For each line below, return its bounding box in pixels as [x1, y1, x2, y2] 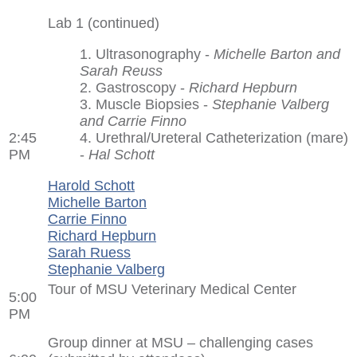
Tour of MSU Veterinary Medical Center [48, 280, 296, 297]
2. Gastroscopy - [80, 79, 189, 96]
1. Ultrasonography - [80, 45, 214, 62]
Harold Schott [48, 177, 135, 194]
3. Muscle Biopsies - [80, 96, 212, 112]
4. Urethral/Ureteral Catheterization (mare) [80, 129, 348, 146]
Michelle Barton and [214, 45, 340, 62]
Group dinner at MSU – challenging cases [48, 334, 313, 351]
